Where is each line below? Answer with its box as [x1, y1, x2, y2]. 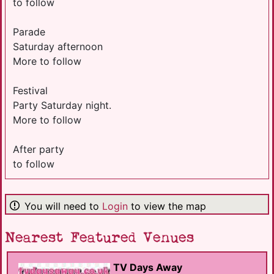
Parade [13, 25, 45, 38]
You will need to [24, 199, 102, 212]
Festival [13, 84, 48, 97]
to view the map [128, 199, 206, 212]
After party [13, 143, 64, 155]
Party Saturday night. [13, 98, 111, 111]
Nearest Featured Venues [5, 228, 194, 248]
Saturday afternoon [13, 40, 103, 53]
